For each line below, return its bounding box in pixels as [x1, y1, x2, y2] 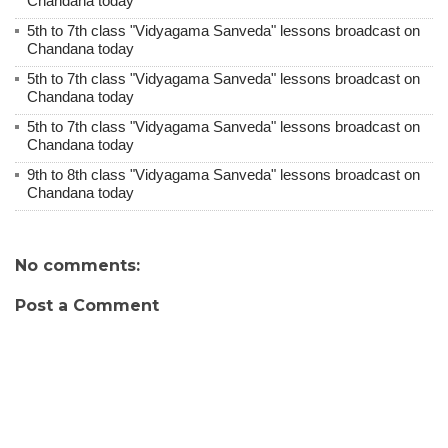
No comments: [15, 255, 140, 275]
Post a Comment [15, 295, 159, 315]
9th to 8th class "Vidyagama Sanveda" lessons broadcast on [27, 165, 420, 183]
